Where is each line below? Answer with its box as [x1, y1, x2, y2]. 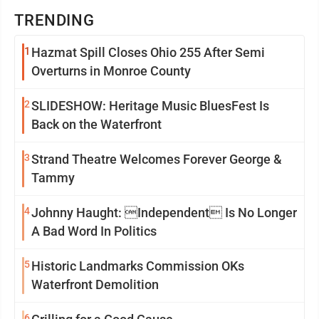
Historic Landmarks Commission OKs [31, 258, 244, 273]
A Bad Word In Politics [31, 224, 157, 239]
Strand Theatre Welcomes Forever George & [31, 152, 282, 167]
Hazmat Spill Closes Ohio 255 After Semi [31, 45, 265, 60]
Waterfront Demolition [31, 277, 159, 292]
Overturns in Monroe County [31, 63, 191, 78]
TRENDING [14, 11, 95, 29]
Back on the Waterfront [31, 117, 162, 132]
